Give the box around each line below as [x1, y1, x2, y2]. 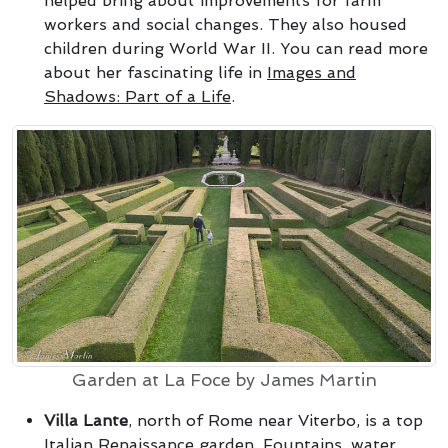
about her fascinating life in [44, 62, 267, 82]
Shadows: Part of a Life [44, 86, 231, 106]
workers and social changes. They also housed [44, 14, 407, 34]
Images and [267, 62, 356, 82]
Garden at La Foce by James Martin [71, 370, 377, 391]
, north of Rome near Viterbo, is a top [128, 411, 423, 431]
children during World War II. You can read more [44, 38, 428, 58]
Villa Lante [44, 411, 128, 431]
